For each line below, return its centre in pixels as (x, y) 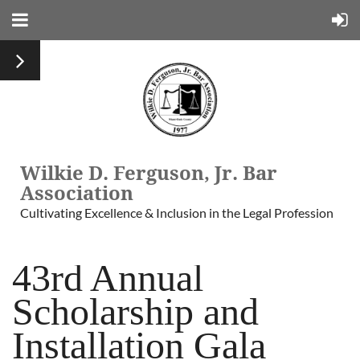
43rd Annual (108, 278)
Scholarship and (135, 311)
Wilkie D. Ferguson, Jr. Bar (149, 174)
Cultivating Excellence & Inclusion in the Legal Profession (177, 213)
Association (77, 194)
